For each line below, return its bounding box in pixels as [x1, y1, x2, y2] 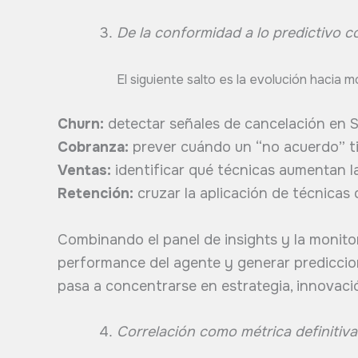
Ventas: [58, 161, 111, 179]
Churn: [58, 114, 104, 133]
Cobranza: [58, 137, 129, 156]
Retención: [58, 184, 133, 202]
